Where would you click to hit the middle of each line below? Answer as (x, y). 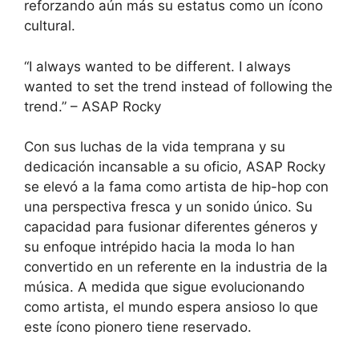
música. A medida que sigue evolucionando (164, 287)
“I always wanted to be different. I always (157, 66)
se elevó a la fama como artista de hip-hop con (176, 187)
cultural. (50, 26)
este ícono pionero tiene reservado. (138, 327)
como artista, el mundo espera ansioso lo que (171, 307)
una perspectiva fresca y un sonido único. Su (168, 207)
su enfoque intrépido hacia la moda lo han (159, 247)
